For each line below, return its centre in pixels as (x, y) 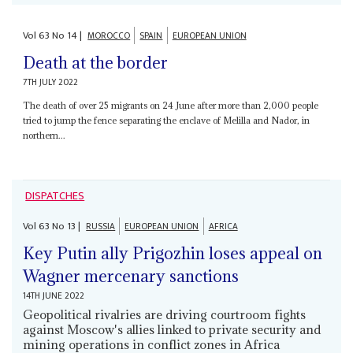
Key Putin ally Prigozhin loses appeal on (173, 253)
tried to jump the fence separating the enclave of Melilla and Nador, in (167, 120)
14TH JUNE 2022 (54, 295)
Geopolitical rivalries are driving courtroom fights (165, 314)
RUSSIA (101, 226)
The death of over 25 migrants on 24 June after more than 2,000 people (171, 105)
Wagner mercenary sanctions (131, 276)
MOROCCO (109, 36)
